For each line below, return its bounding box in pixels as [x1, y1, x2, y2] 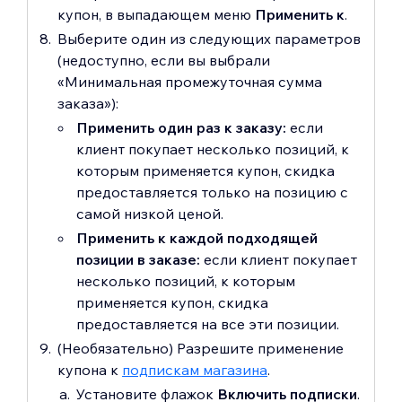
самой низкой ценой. [76, 204, 223, 223]
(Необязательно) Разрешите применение [57, 338, 344, 357]
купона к [57, 360, 122, 379]
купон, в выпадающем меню [57, 4, 255, 23]
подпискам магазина [122, 360, 267, 379]
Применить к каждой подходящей [76, 228, 318, 247]
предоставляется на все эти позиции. [76, 314, 339, 333]
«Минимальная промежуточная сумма [57, 72, 322, 91]
